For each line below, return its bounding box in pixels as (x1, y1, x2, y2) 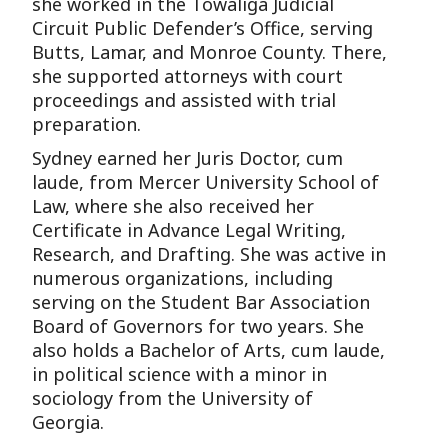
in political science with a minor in (32, 361, 328, 386)
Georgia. (32, 409, 105, 434)
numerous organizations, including (32, 265, 334, 290)
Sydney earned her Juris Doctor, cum (32, 145, 344, 170)
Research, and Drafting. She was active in (32, 241, 387, 266)
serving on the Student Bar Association (32, 289, 371, 314)
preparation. (32, 111, 142, 136)
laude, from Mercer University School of (32, 169, 380, 194)
